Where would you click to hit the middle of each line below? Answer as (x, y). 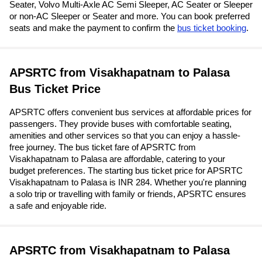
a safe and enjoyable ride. (58, 206)
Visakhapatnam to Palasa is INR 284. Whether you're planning (128, 182)
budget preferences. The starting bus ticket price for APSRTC (126, 171)
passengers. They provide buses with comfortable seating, (120, 124)
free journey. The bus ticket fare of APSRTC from (103, 147)
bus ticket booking (212, 28)
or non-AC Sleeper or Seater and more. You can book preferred (130, 16)
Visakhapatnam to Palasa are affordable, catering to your (117, 159)
